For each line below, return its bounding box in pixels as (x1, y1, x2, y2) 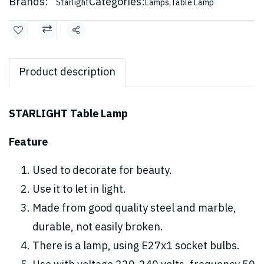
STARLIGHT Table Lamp (9, 105, 128, 123)
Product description (19, 64, 115, 81)
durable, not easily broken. (32, 219, 163, 236)
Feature (9, 134, 48, 151)
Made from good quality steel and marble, (32, 200, 236, 217)
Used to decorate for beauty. (32, 162, 172, 180)
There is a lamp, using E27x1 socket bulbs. (32, 237, 240, 255)
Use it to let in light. (32, 181, 126, 199)
